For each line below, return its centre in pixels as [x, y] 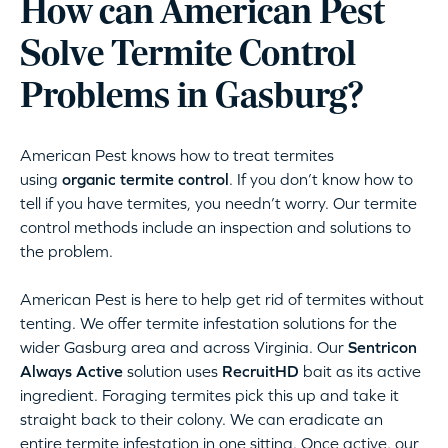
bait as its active [360, 371]
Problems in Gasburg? [192, 98]
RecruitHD [260, 371]
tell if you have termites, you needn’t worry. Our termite [218, 203]
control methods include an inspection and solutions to [215, 227]
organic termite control [145, 179]
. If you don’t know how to [321, 179]
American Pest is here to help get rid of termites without [222, 299]
